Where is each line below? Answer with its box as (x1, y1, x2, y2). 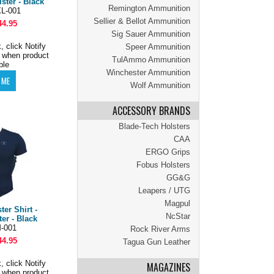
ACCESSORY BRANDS (113, 103, 190, 118)
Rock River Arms (130, 224, 190, 234)
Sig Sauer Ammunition (111, 29, 190, 39)
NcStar (166, 212, 190, 221)
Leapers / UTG (138, 186, 190, 195)
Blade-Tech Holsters (119, 122, 190, 131)
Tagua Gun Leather (123, 237, 190, 246)
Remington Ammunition (108, 4, 190, 13)
